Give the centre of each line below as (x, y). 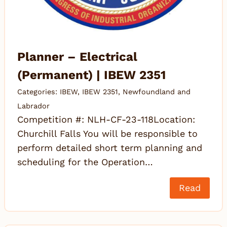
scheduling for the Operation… (85, 162)
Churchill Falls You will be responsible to (107, 134)
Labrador (33, 106)
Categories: (39, 92)
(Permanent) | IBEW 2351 (91, 75)
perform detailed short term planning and (110, 148)
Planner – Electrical (77, 57)
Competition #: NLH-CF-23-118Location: (106, 120)
